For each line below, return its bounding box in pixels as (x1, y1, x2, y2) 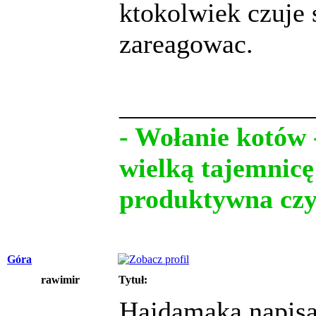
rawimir (40, 273, 80, 286)
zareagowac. (119, 28, 253, 59)
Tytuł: (119, 273, 147, 286)
